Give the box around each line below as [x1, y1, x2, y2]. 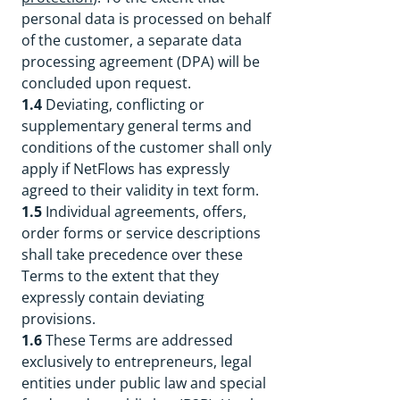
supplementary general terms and [21, 116, 252, 136]
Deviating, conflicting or [42, 95, 204, 114]
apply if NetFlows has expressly [21, 159, 229, 179]
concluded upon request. [21, 73, 191, 93]
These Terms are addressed [42, 330, 233, 350]
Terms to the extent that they [21, 266, 219, 286]
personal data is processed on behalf [21, 9, 271, 29]
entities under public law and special [21, 373, 266, 393]
